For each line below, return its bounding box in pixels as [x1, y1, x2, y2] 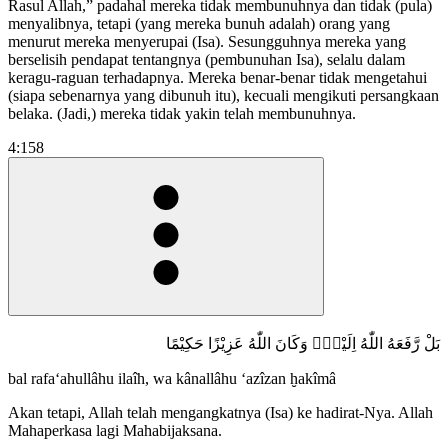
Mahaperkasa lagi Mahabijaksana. [8, 421, 222, 439]
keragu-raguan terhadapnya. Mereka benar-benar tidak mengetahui [8, 68, 427, 86]
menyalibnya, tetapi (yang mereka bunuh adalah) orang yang [8, 14, 390, 32]
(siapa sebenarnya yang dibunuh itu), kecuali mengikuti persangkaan [8, 86, 439, 104]
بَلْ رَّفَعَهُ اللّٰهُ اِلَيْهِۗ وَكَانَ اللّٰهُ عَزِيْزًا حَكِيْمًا [166, 334, 440, 352]
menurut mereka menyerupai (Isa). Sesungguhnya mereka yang [8, 32, 406, 50]
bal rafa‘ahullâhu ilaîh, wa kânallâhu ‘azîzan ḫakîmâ [8, 369, 336, 387]
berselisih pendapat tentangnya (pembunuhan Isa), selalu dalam [8, 50, 405, 68]
